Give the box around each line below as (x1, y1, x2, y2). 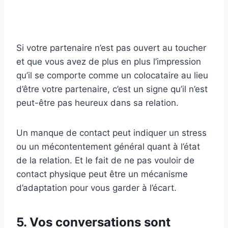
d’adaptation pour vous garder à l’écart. (16, 183, 177, 193)
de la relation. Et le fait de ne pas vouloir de (16, 155, 194, 166)
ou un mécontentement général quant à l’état (16, 141, 200, 152)
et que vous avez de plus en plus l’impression (16, 56, 201, 67)
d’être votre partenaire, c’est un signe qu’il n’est (16, 84, 208, 95)
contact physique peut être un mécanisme (16, 169, 188, 180)
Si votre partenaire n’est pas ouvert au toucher (16, 43, 206, 53)
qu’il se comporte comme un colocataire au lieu (16, 70, 208, 81)
